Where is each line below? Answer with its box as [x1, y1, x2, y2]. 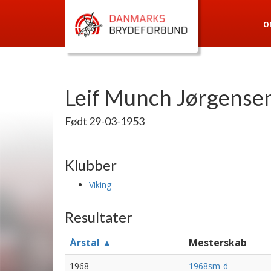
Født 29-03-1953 [65, 114, 145, 128]
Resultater [65, 208, 132, 226]
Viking [89, 179, 111, 191]
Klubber [65, 156, 117, 174]
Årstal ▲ [70, 236, 112, 249]
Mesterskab [189, 236, 247, 249]
